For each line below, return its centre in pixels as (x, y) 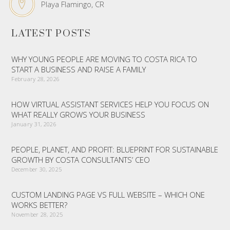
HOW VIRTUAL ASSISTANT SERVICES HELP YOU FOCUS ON (110, 104)
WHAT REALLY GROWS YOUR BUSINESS (79, 115)
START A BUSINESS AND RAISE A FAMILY (79, 70)
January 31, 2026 (34, 124)
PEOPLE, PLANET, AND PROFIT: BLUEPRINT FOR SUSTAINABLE (115, 150)
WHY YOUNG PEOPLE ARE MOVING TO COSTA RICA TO (104, 59)
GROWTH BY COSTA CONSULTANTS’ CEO (81, 160)
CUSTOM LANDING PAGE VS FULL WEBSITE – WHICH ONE (108, 195)
